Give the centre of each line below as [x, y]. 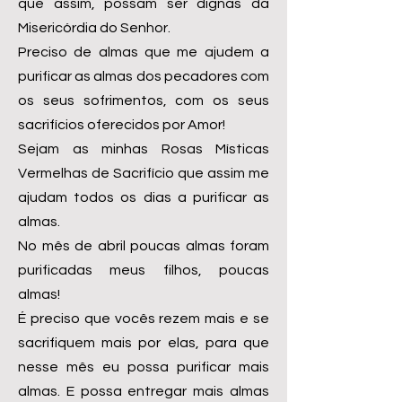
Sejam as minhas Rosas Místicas [144, 149]
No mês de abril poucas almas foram [144, 246]
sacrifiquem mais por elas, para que [144, 343]
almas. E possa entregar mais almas [144, 391]
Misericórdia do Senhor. [94, 28]
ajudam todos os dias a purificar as [144, 197]
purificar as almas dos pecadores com [144, 76]
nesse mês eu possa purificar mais [144, 367]
